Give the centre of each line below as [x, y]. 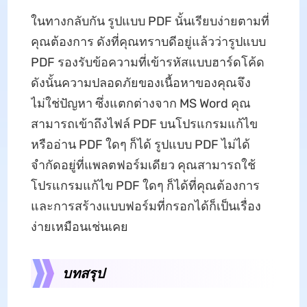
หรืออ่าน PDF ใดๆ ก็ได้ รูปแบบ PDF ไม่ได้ [140, 144]
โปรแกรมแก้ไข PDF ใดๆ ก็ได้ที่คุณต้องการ [145, 185]
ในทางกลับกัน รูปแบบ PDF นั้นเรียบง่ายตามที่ [150, 21]
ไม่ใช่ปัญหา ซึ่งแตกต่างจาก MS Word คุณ [140, 103]
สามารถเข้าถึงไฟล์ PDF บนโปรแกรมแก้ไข [144, 124]
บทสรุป [83, 273]
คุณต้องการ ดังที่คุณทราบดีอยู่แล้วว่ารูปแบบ [148, 41]
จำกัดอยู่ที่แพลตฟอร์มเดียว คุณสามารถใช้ [143, 165]
